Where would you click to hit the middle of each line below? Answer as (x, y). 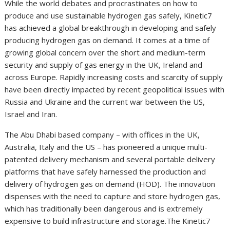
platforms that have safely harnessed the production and (106, 172)
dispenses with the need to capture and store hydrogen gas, (113, 196)
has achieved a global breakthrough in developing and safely (111, 28)
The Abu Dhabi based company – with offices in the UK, (102, 135)
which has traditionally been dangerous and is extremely (104, 209)
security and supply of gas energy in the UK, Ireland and (104, 65)
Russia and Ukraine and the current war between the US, (105, 102)
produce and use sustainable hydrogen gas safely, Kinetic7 (109, 16)
